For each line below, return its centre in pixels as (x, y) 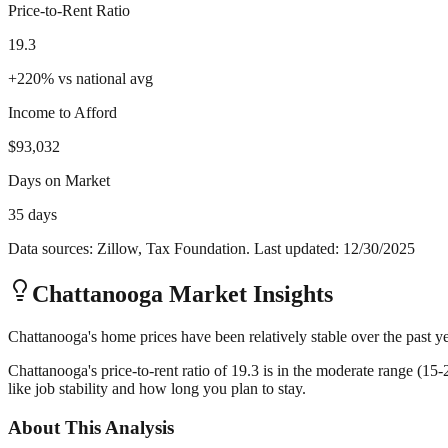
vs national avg (105, 79)
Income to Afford (62, 113)
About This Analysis (91, 427)
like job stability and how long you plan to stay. (157, 389)
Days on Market (59, 181)
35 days (32, 215)
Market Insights (248, 294)
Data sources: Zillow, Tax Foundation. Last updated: (175, 249)
